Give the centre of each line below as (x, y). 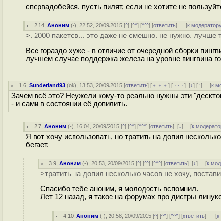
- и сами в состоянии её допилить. (69, 104)
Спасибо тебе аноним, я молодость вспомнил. (119, 189)
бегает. (37, 145)
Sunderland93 (47, 85)
